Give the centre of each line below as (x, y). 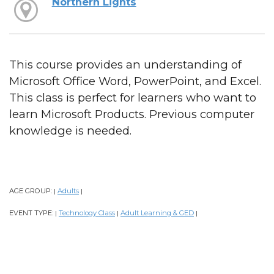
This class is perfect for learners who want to (133, 97)
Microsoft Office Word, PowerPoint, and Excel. (135, 81)
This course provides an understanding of (125, 64)
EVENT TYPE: (32, 213)
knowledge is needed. (70, 130)
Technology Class (87, 213)
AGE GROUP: (31, 191)
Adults (68, 191)
